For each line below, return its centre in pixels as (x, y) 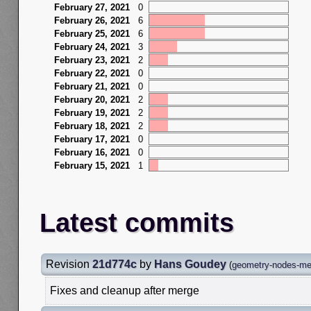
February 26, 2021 (92, 21)
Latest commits (137, 223)
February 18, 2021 (92, 126)
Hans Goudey (190, 264)
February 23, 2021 (92, 60)
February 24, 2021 (92, 47)
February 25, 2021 (92, 34)
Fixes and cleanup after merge (125, 291)
